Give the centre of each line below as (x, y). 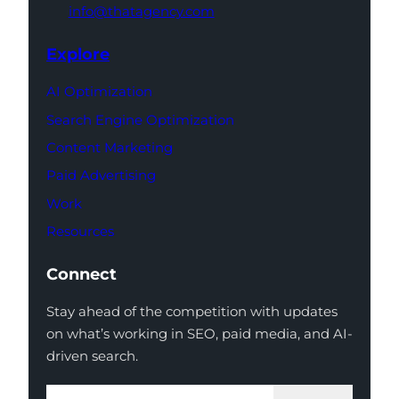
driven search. (92, 356)
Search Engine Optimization (140, 119)
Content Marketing (110, 148)
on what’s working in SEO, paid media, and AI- (199, 334)
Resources (80, 232)
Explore (78, 54)
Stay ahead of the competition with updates (192, 312)
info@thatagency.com (141, 12)
